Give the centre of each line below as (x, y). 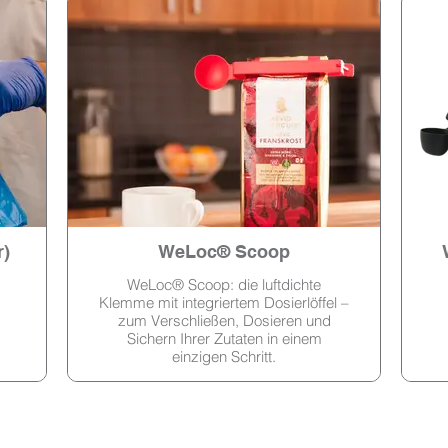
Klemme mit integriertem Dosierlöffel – (224, 302)
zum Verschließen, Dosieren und (224, 320)
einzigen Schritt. (224, 356)
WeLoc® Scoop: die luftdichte (224, 284)
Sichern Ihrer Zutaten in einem (224, 338)
